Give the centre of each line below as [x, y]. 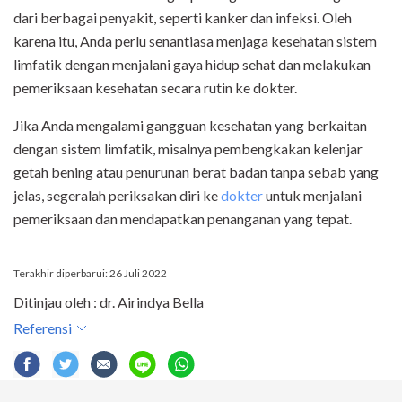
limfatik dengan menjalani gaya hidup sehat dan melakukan [192, 65]
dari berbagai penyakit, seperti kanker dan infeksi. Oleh [183, 18]
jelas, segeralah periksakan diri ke [117, 196]
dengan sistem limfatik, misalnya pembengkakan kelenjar [188, 149]
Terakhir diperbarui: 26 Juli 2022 [90, 274]
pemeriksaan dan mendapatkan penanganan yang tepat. [183, 219]
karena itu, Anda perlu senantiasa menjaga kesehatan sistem [195, 41]
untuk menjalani [312, 196]
